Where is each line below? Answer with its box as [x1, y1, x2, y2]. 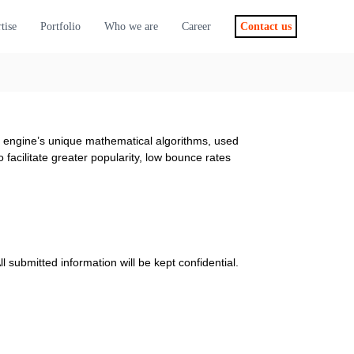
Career [182, 21, 211, 32]
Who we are [104, 21, 158, 32]
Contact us [240, 21, 292, 32]
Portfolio [40, 21, 81, 32]
